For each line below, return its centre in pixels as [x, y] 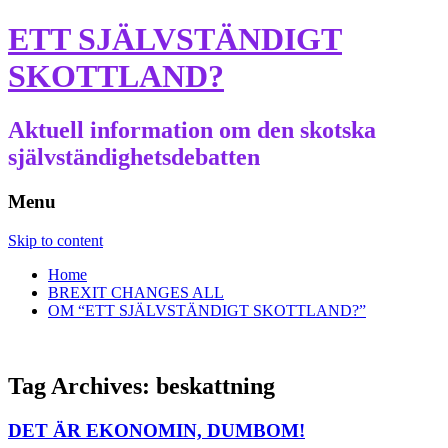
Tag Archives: [82, 386]
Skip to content [55, 240]
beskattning [215, 386]
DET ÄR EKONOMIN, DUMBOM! [156, 431]
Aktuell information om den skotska [192, 129]
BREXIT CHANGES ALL [136, 292]
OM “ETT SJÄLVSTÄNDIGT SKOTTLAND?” [207, 310]
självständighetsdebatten [134, 156]
